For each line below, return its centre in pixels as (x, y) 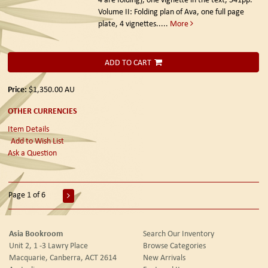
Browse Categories (174, 245)
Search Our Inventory (179, 233)
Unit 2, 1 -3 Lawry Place (48, 245)
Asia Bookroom (36, 233)
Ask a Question (32, 153)
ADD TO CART (128, 62)
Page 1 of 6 (27, 195)
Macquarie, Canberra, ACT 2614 (63, 257)
